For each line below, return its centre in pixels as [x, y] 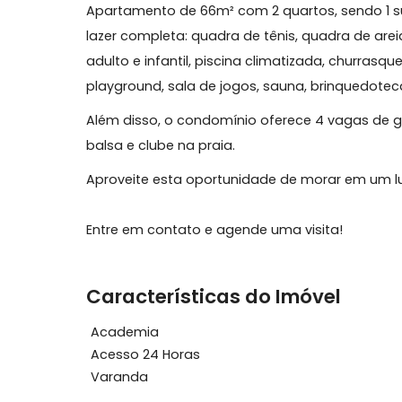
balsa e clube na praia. [179, 251]
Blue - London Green [169, 46]
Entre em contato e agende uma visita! [238, 345]
